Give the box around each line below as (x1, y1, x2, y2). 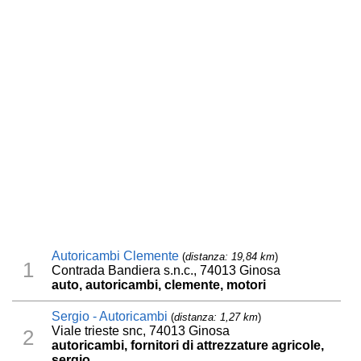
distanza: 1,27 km (174, 310, 259, 323)
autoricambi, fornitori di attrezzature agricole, (52, 338, 325, 352)
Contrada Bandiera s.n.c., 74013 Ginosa (52, 263, 281, 277)
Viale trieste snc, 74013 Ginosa (52, 323, 230, 338)
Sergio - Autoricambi (52, 309, 168, 323)
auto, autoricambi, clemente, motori (52, 277, 267, 292)
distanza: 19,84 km (185, 250, 276, 263)
